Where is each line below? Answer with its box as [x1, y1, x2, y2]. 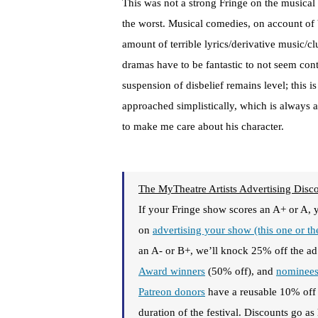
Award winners [138, 265, 205, 278]
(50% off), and [205, 265, 276, 278]
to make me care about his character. [122, 121, 284, 133]
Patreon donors [138, 286, 205, 298]
